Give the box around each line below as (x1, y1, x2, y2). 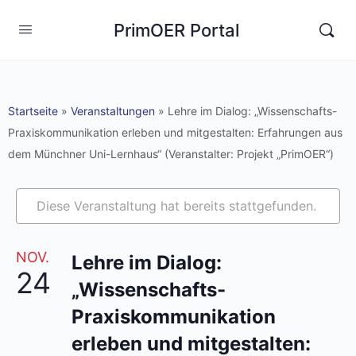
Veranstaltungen (71, 104, 155, 118)
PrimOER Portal (113, 19, 239, 41)
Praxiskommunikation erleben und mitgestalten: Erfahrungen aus (8, 126, 342, 139)
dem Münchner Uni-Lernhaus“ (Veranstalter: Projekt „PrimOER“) (8, 147, 334, 161)
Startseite (8, 104, 58, 118)
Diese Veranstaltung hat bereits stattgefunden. (37, 198, 316, 214)
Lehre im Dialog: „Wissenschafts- (168, 104, 337, 118)
